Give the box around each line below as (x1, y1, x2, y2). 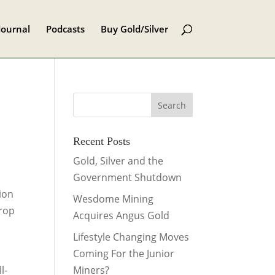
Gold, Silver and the (73, 154, 164, 168)
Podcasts (45, 23, 85, 35)
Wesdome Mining (73, 192, 154, 206)
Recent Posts (73, 135, 131, 147)
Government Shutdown (73, 171, 182, 184)
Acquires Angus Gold (73, 209, 170, 222)
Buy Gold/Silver (100, 23, 168, 35)
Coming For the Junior (73, 247, 175, 260)
